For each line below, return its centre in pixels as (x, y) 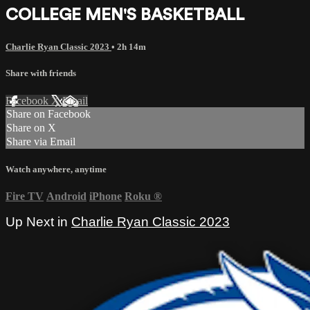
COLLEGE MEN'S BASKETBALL (125, 15)
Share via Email (41, 141)
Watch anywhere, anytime (56, 169)
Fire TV (25, 196)
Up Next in (38, 221)
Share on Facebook (48, 113)
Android (66, 196)
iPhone (106, 196)
